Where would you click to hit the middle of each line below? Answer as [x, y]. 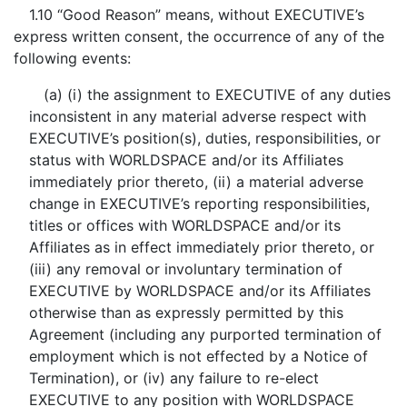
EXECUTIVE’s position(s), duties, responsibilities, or [204, 138]
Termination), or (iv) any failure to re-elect [174, 378]
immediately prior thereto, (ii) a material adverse [196, 182]
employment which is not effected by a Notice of [198, 356]
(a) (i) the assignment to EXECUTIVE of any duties [217, 94]
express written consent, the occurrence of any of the [199, 36]
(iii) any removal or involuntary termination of [185, 269]
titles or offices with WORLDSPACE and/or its [184, 225]
